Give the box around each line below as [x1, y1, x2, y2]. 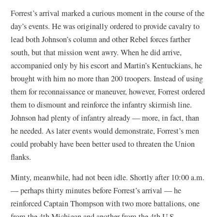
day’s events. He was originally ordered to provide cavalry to [11, 20, 200, 31]
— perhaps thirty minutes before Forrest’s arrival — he [11, 185, 182, 196]
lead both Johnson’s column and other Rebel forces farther [11, 33, 191, 45]
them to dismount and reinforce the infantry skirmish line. [11, 99, 192, 110]
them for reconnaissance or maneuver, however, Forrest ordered [11, 86, 205, 97]
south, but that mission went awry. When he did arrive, [11, 46, 182, 58]
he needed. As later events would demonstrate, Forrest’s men [11, 125, 200, 136]
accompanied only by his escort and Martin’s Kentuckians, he [11, 60, 202, 71]
